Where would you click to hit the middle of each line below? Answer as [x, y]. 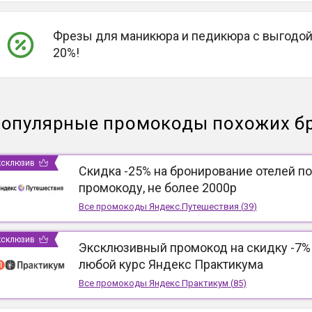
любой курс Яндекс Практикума [171, 264]
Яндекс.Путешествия [194, 206]
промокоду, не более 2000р [157, 188]
